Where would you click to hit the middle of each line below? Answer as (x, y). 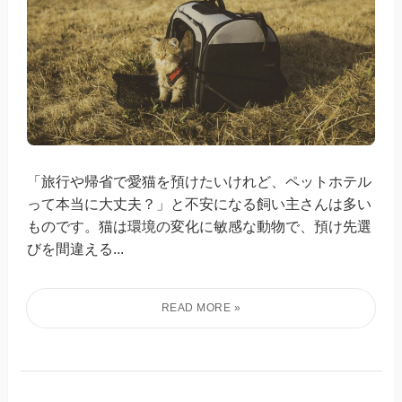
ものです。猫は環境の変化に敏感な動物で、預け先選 (200, 226)
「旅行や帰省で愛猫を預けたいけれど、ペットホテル (200, 181)
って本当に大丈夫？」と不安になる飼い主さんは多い (200, 203)
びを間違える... (76, 248)
